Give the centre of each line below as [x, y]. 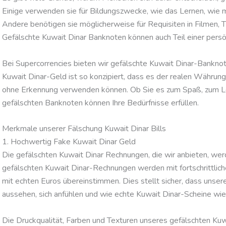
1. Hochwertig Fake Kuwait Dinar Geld [69, 142]
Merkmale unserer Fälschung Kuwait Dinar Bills [84, 129]
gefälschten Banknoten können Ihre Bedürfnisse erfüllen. [100, 103]
